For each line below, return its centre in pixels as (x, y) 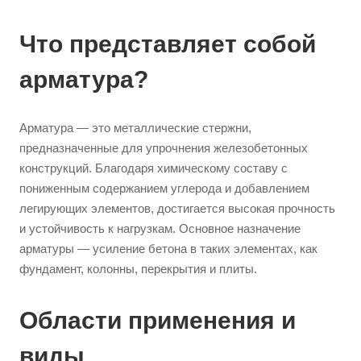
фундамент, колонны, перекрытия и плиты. (138, 269)
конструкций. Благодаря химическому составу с (154, 168)
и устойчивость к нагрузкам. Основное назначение (160, 228)
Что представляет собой (168, 44)
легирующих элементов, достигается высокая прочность (177, 208)
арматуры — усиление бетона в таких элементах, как (168, 249)
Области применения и (158, 320)
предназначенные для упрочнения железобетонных (164, 148)
